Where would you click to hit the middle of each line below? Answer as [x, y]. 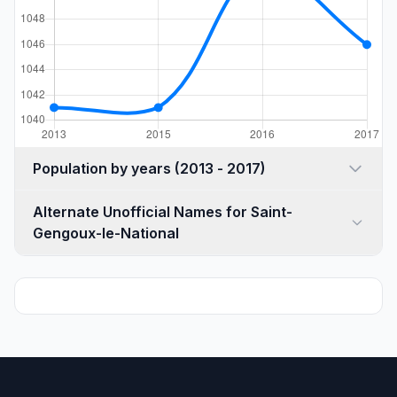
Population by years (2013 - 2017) [220, 168]
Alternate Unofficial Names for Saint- [163, 212]
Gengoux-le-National [106, 233]
